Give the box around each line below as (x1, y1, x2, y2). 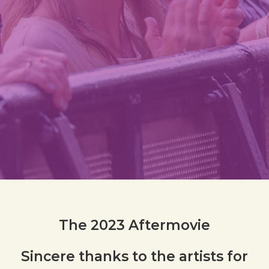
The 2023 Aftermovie (59, 217, 210, 234)
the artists (151, 248, 227, 265)
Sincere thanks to (21, 248, 151, 265)
